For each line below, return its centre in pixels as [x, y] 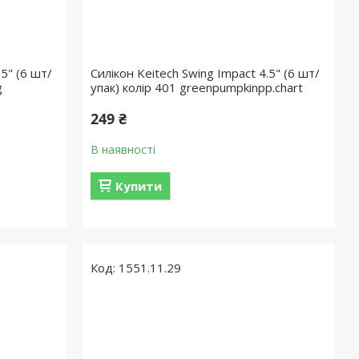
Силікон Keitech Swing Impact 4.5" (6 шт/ [206, 73]
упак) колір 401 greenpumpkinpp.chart [197, 87]
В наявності [123, 149]
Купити [139, 186]
